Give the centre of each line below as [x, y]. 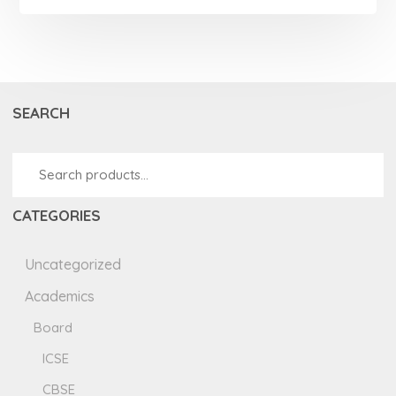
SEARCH [42, 112]
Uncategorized [73, 264]
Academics [60, 296]
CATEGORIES [57, 215]
